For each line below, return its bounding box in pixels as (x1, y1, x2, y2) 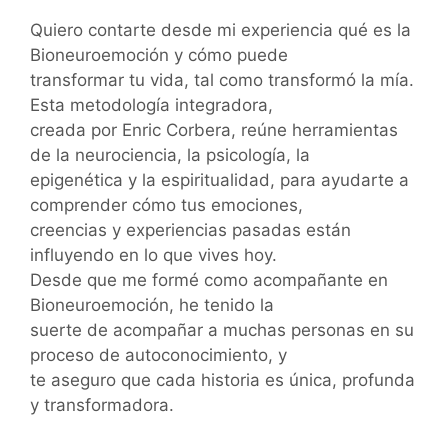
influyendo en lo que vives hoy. (30, 245, 277, 266)
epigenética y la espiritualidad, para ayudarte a (30, 170, 409, 191)
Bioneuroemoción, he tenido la (30, 295, 274, 316)
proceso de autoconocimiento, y (30, 345, 287, 366)
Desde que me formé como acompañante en (30, 270, 388, 291)
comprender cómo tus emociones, (30, 195, 303, 216)
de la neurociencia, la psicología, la (30, 145, 310, 166)
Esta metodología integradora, (30, 95, 273, 116)
